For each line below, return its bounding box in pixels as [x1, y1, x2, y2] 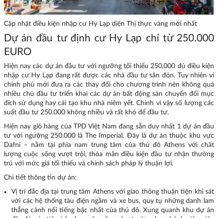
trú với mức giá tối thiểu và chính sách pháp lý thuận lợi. [4, 160, 173, 167]
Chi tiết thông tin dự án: [4, 174, 77, 182]
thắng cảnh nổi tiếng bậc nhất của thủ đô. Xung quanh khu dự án [11, 207, 214, 214]
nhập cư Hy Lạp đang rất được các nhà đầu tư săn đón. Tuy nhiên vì [4, 72, 214, 79]
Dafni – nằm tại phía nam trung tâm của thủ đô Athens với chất [4, 142, 214, 149]
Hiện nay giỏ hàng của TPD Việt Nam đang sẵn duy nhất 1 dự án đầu [4, 123, 214, 130]
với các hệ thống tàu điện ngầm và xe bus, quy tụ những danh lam [11, 198, 214, 205]
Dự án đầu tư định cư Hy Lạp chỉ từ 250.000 [4, 33, 214, 43]
